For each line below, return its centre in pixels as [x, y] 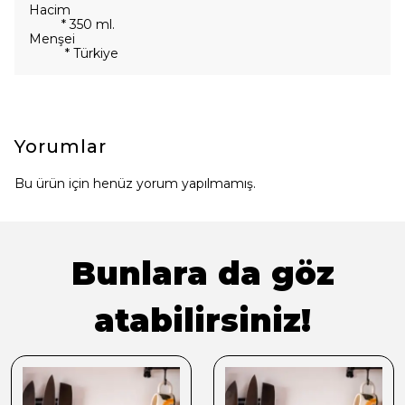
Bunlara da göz [202, 273]
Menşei [52, 39]
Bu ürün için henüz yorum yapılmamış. [135, 184]
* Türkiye [74, 53]
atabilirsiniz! [202, 320]
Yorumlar [61, 146]
